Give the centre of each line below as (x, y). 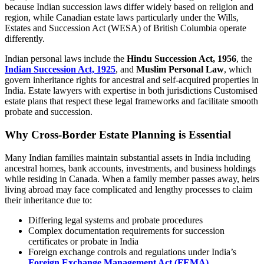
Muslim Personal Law (180, 70)
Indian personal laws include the (66, 59)
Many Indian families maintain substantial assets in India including (128, 157)
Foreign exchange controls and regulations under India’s (132, 252)
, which (238, 70)
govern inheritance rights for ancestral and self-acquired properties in (132, 80)
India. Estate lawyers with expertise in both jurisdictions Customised (131, 91)
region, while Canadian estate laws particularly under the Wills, (122, 18)
